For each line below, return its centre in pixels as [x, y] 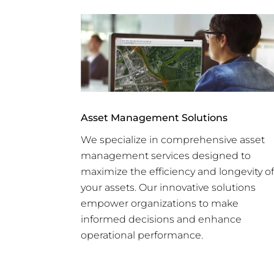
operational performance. [142, 235]
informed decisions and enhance [161, 219]
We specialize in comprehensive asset [173, 139]
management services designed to [166, 155]
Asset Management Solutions [154, 117]
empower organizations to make [160, 203]
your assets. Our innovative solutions [168, 187]
